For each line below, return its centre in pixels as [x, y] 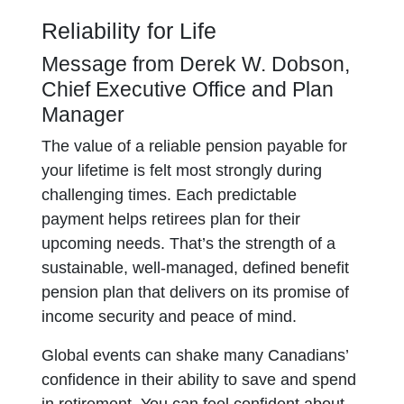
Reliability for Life [129, 31]
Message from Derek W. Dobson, [196, 64]
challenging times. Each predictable [170, 195]
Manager [83, 115]
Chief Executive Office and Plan [188, 89]
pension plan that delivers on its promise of [196, 292]
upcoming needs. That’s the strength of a [189, 243]
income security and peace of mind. [172, 317]
